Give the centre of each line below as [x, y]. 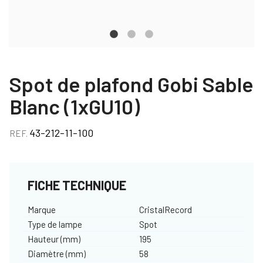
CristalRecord [165, 209]
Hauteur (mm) [54, 239]
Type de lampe [55, 224]
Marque [42, 209]
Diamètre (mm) [57, 253]
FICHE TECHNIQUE [77, 185]
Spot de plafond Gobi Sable [131, 84]
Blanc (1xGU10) [75, 106]
